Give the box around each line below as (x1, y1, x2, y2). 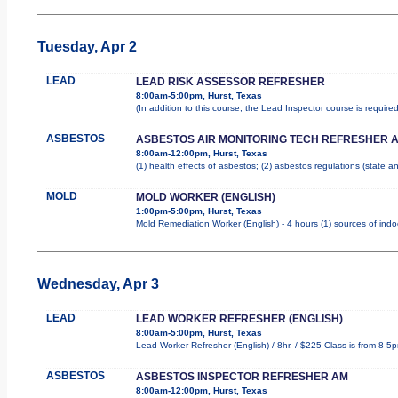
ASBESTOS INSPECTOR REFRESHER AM (135, 370, 348, 383)
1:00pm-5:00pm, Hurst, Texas (135, 205, 262, 216)
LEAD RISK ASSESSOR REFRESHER (135, 75, 325, 88)
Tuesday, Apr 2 (36, 38, 137, 54)
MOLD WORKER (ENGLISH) (135, 190, 275, 203)
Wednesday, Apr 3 (36, 275, 159, 291)
